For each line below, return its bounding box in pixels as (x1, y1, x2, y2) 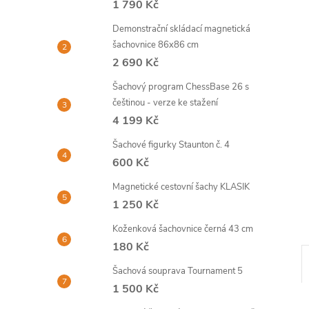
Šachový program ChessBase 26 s (112, 81, 249, 93)
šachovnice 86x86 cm (112, 39, 199, 51)
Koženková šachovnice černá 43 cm (112, 223, 253, 235)
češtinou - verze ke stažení (112, 97, 218, 109)
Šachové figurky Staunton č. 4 (112, 139, 230, 151)
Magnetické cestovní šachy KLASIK (112, 181, 250, 193)
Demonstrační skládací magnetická (112, 23, 250, 35)
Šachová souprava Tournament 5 (112, 265, 243, 277)
